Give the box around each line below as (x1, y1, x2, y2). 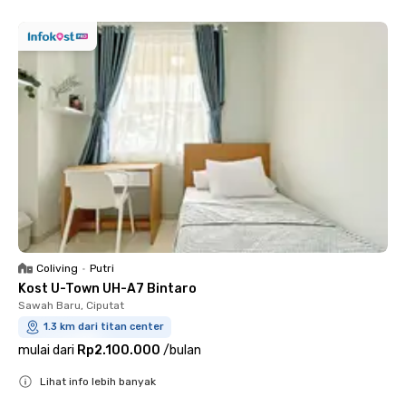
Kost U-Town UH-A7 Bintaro (18, 281, 197, 296)
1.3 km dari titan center (43, 321, 164, 333)
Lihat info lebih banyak (40, 375, 156, 388)
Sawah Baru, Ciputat (18, 299, 124, 312)
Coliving (36, 262, 78, 275)
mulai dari (18, 343, 74, 358)
